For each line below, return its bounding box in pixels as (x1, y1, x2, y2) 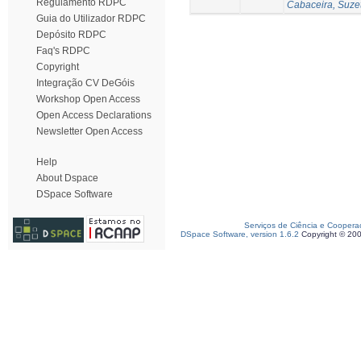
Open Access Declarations (36, 110, 151, 121)
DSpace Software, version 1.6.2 (180, 230, 299, 239)
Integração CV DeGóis (36, 77, 135, 89)
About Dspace (36, 172, 98, 184)
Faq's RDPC (36, 45, 90, 56)
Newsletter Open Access (36, 126, 143, 137)
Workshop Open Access (36, 93, 140, 105)
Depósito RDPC (36, 29, 106, 40)
